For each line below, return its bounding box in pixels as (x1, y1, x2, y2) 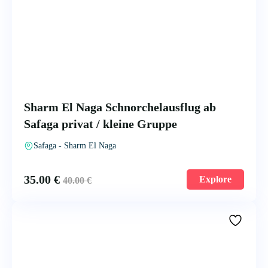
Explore (199, 173, 232, 184)
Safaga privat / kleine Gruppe (24, 117, 177, 130)
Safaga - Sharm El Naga (33, 141, 116, 150)
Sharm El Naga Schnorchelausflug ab (24, 100, 216, 114)
